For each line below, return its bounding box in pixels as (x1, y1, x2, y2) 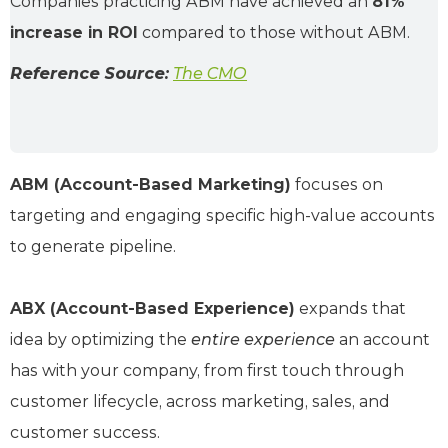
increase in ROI (10, 22, 138, 42)
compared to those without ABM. (138, 22, 410, 42)
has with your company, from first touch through (10, 360, 404, 380)
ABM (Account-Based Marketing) (10, 174, 291, 194)
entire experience (191, 329, 335, 349)
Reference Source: (10, 63, 169, 83)
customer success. (10, 422, 160, 442)
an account (335, 329, 430, 349)
